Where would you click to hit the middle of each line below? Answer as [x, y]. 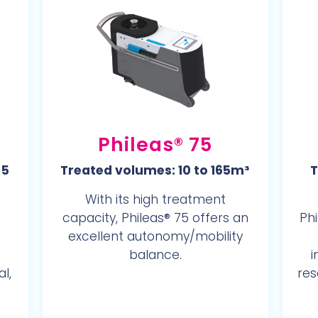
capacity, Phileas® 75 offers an [155, 218]
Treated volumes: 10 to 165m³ [155, 170]
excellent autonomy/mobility [155, 236]
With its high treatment [155, 199]
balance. [155, 255]
